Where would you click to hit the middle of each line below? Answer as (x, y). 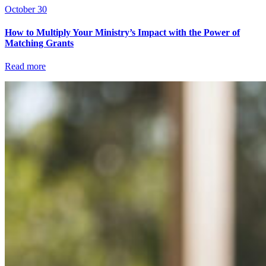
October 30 (26, 9)
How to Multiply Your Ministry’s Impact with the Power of (122, 32)
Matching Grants (39, 43)
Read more (25, 66)
